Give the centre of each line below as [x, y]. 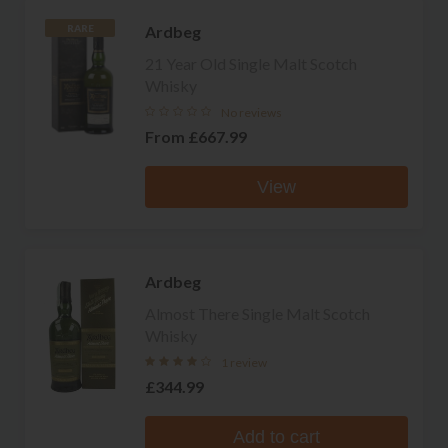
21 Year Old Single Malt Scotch [251, 63]
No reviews [251, 112]
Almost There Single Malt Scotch [257, 313]
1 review [244, 362]
